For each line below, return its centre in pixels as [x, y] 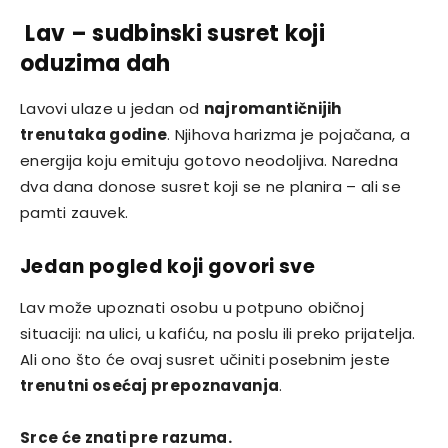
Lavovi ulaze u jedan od [112, 109]
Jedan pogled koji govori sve [167, 267]
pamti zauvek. [74, 213]
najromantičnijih [272, 109]
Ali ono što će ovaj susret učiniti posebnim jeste [205, 360]
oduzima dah [95, 64]
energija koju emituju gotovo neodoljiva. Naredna [209, 161]
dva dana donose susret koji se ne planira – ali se [211, 187]
